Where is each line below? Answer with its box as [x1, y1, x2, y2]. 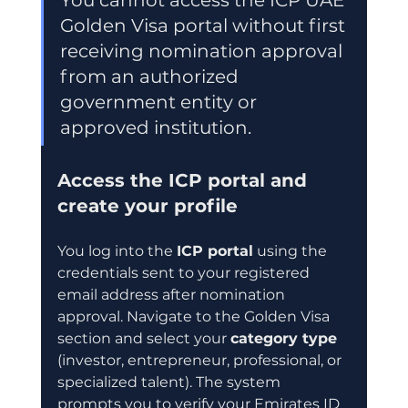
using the [252, 241, 331, 260]
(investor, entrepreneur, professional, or [56, 351, 345, 369]
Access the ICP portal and [56, 168, 312, 191]
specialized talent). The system [56, 372, 284, 391]
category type [229, 329, 337, 347]
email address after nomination [56, 285, 289, 303]
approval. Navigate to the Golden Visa [56, 307, 333, 325]
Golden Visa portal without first [59, 14, 350, 36]
